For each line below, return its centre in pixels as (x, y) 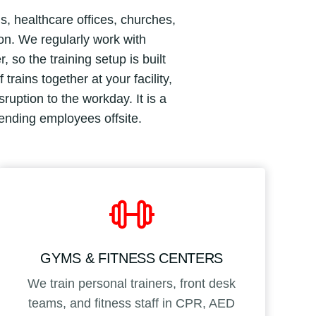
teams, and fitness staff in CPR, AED (132, 303)
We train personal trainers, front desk (132, 283)
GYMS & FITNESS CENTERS (132, 258)
